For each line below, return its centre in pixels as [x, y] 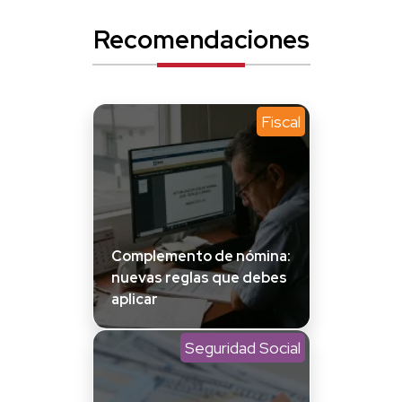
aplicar [134, 299]
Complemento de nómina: [201, 256]
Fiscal [280, 121]
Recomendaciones [201, 39]
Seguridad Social [242, 347]
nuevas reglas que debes [199, 277]
